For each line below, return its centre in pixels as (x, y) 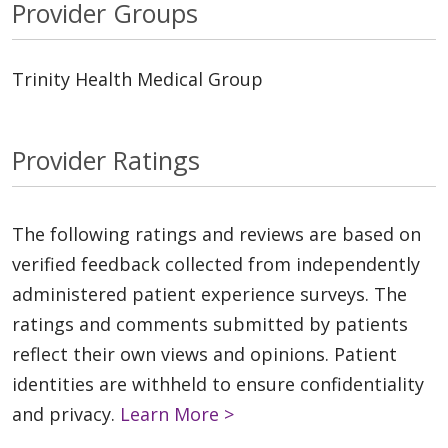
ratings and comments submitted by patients (210, 323)
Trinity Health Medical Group (137, 78)
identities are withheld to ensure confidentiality (218, 383)
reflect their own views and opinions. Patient (204, 353)
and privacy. (66, 413)
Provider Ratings (106, 159)
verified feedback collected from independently (216, 263)
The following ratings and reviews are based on (216, 233)
